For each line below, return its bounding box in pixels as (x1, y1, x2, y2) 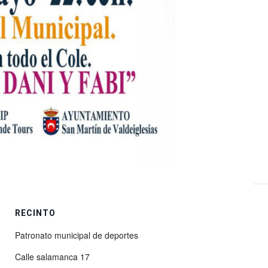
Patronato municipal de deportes (14, 229, 138, 242)
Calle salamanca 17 (14, 251, 90, 263)
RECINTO (14, 208, 56, 218)
